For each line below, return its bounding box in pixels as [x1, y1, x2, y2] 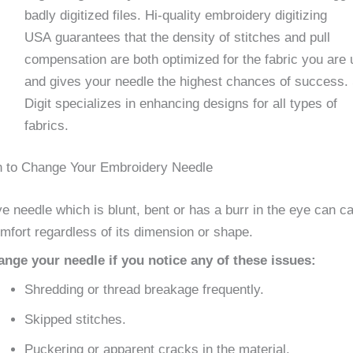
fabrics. [24, 117, 69, 133]
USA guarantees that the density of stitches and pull [24, 29, 330, 45]
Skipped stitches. [24, 311, 126, 327]
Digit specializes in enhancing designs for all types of [24, 95, 337, 111]
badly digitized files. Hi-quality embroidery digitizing [24, 7, 327, 23]
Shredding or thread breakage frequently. [24, 281, 264, 297]
